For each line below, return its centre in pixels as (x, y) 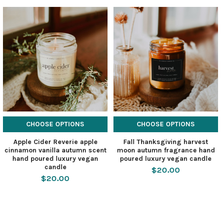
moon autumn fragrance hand (166, 150)
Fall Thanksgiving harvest (166, 142)
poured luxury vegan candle (166, 158)
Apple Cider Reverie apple (55, 142)
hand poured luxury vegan (55, 158)
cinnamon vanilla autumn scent (55, 150)
